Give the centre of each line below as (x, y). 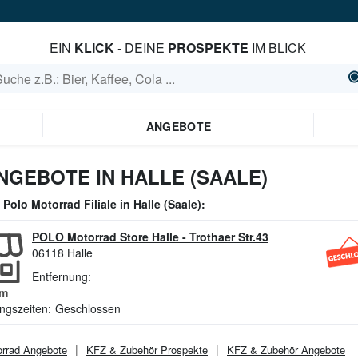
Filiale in (107, 204)
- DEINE (141, 48)
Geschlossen (88, 308)
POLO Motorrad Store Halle (105, 237)
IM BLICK (278, 48)
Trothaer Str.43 (229, 237)
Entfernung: (62, 276)
